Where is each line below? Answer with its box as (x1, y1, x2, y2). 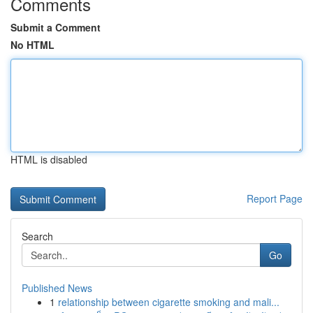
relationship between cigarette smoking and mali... (58, 295, 279, 309)
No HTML (10, 38, 54, 52)
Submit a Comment (10, 20, 101, 34)
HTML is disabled (10, 152, 87, 166)
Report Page (247, 191, 303, 205)
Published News (22, 281, 92, 295)
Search (22, 229, 53, 243)
